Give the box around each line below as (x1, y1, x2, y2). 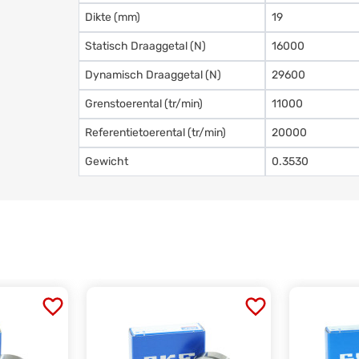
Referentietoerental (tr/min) (85, 125, 227, 139)
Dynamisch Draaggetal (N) (85, 67, 222, 82)
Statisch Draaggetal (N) (85, 38, 207, 53)
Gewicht (85, 154, 129, 168)
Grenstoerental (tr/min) (85, 96, 204, 111)
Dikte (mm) (85, 10, 141, 24)
